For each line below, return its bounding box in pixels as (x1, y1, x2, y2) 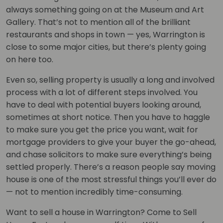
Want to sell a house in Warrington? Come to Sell (6, 206, 197, 218)
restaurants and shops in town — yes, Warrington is (6, 28, 205, 40)
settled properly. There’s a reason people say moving (6, 161, 216, 173)
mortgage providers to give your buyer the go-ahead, (6, 136, 216, 148)
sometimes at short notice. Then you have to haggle (6, 111, 210, 123)
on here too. (6, 53, 53, 65)
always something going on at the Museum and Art (6, 3, 204, 15)
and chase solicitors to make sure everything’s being (6, 148, 212, 160)
